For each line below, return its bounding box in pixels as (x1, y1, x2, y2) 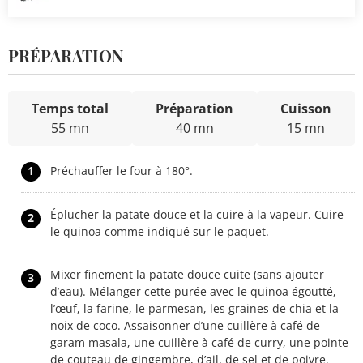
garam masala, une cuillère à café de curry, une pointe (50, 334, 348, 350)
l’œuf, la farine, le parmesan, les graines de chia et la (50, 300, 339, 316)
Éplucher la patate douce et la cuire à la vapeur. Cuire (50, 206, 344, 222)
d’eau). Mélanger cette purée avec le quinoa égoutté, (50, 283, 336, 299)
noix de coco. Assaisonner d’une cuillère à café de (50, 317, 320, 333)
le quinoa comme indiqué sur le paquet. (50, 223, 269, 239)
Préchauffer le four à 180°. (50, 162, 193, 178)
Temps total (32, 99, 109, 117)
